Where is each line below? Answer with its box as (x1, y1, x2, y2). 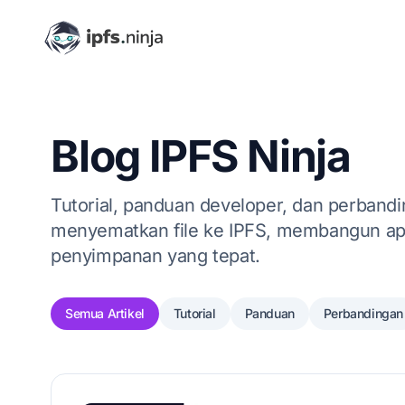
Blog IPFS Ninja (51, 129, 351, 183)
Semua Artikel (65, 306, 145, 321)
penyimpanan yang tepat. (51, 245, 260, 267)
